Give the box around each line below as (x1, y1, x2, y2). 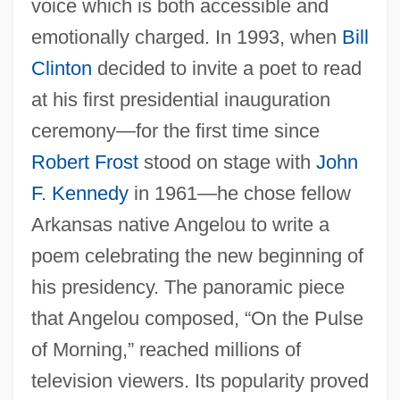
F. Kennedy (30, 181, 129, 204)
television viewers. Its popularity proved (30, 369, 369, 392)
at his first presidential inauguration (30, 87, 330, 111)
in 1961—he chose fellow (128, 181, 351, 204)
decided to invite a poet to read (91, 56, 362, 79)
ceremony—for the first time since (30, 119, 320, 142)
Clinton (30, 56, 92, 79)
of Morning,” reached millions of (30, 337, 301, 361)
